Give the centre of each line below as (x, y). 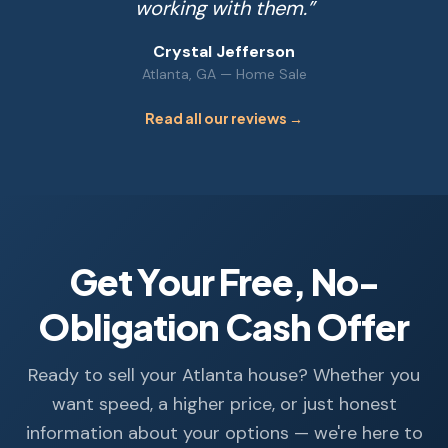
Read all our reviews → (224, 117)
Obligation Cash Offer (224, 326)
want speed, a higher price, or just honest (224, 403)
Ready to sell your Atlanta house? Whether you (224, 374)
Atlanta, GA (178, 73)
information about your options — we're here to (224, 432)
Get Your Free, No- (224, 281)
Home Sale (271, 73)
